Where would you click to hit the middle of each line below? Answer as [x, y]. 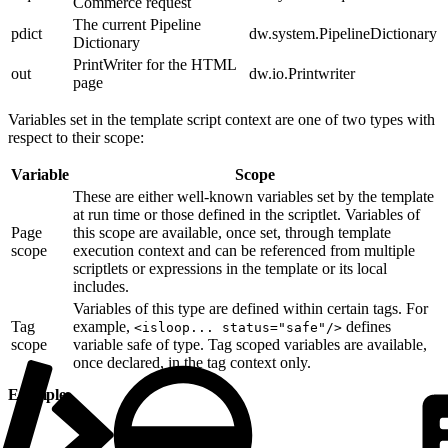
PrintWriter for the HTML [154, 64]
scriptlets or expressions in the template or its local [230, 268]
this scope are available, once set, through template [232, 232]
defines [366, 326]
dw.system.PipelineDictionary [343, 33]
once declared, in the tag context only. [192, 362]
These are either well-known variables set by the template [253, 196]
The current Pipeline [137, 24]
